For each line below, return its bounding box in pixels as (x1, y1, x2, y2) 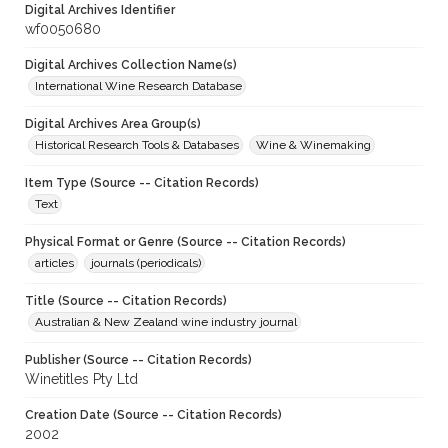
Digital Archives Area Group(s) (25, 117, 201, 132)
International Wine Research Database (35, 79, 242, 94)
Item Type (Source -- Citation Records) (25, 176, 259, 191)
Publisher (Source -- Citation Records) (25, 353, 252, 368)
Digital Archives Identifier (25, 3, 175, 18)
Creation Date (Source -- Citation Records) (25, 408, 282, 423)
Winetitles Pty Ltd (25, 371, 138, 388)
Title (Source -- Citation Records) (25, 294, 227, 309)
